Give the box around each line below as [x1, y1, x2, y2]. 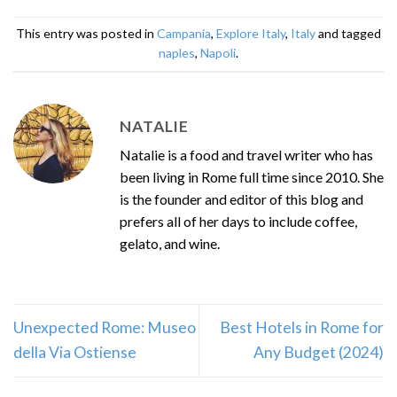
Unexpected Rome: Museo [13, 318, 196, 338]
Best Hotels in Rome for [220, 318, 384, 338]
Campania [157, 26, 211, 42]
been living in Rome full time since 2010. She [120, 167, 384, 185]
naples [159, 45, 195, 61]
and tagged [315, 26, 381, 42]
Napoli [200, 45, 236, 61]
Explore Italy [216, 26, 285, 42]
